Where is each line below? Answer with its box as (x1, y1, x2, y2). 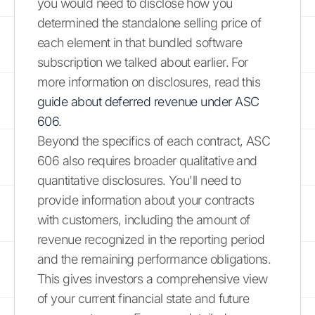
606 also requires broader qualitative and (37, 153, 257, 168)
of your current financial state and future (37, 290, 250, 306)
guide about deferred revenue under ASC (37, 94, 259, 109)
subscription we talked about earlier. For (37, 54, 248, 70)
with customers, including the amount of (37, 212, 250, 227)
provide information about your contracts (37, 192, 255, 207)
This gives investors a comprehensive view (37, 271, 268, 286)
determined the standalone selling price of (37, 15, 262, 30)
